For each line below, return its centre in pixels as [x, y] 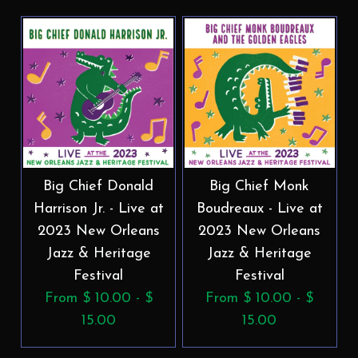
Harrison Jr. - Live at [98, 209]
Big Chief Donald [99, 186]
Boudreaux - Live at [259, 209]
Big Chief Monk [260, 186]
